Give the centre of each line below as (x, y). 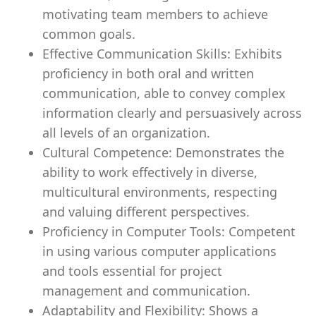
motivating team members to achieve (155, 14)
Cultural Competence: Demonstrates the (163, 152)
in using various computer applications (159, 251)
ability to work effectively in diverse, (150, 172)
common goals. (89, 34)
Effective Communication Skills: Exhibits (162, 54)
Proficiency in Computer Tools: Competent (169, 231)
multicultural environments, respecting (160, 192)
